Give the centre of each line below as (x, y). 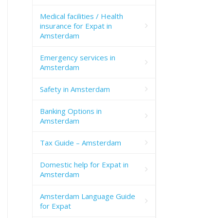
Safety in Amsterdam (75, 89)
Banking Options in (71, 111)
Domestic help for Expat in (84, 164)
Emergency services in (78, 57)
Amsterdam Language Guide (88, 196)
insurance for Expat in (76, 26)
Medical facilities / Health (82, 16)
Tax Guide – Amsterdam (81, 142)
